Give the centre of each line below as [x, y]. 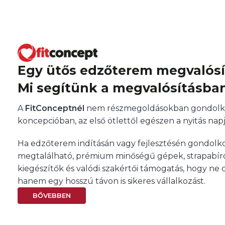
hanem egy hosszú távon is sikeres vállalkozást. [111, 181]
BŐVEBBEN [52, 195]
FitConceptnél [55, 108]
